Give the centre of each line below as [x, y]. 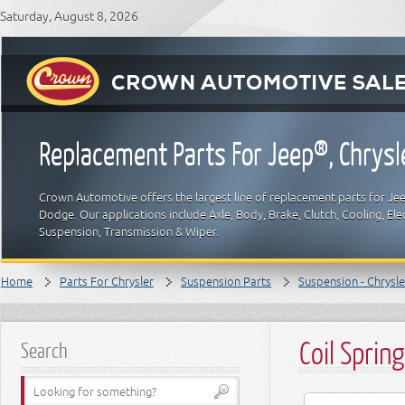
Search [44, 350]
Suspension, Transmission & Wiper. [129, 232]
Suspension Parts [226, 282]
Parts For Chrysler [107, 282]
